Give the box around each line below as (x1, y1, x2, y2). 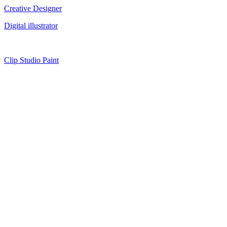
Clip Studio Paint (4, 55, 59, 64)
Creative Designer (4, 4, 62, 13)
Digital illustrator (4, 21, 58, 30)
